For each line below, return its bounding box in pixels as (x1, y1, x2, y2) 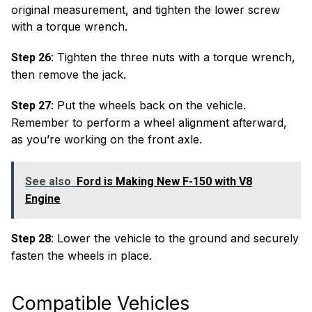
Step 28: (11, 232, 54, 245)
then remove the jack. (11, 68, 126, 81)
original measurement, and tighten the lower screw (11, 3, 280, 17)
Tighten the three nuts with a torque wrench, (54, 50, 295, 64)
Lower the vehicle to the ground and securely (54, 231, 299, 245)
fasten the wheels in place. (11, 249, 152, 263)
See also (25, 175, 71, 188)
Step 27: (11, 99, 54, 112)
